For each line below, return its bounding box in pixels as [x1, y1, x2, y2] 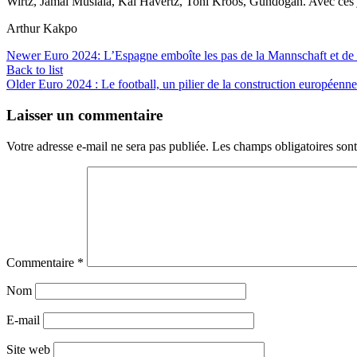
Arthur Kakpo [6, 22, 77, 36]
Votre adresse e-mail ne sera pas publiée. [6, 139, 209, 153]
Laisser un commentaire [6, 106, 163, 124]
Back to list [6, 63, 63, 77]
